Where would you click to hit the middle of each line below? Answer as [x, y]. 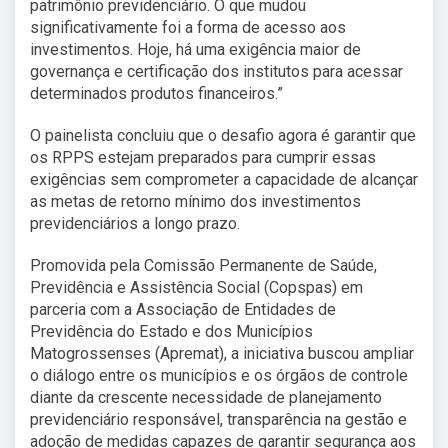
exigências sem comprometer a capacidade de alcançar [224, 179]
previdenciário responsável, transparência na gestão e [218, 419]
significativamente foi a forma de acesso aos [188, 27]
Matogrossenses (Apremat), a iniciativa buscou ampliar [222, 353]
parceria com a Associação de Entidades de [183, 309]
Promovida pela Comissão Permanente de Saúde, [203, 265]
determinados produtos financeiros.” [156, 93]
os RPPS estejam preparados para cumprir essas [203, 157]
